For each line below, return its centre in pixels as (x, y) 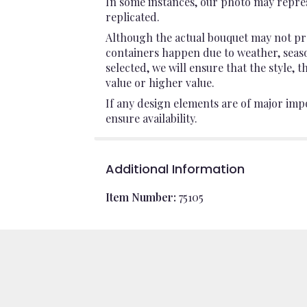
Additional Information (175, 169)
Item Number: (142, 197)
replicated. (133, 16)
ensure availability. (151, 118)
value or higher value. (160, 82)
